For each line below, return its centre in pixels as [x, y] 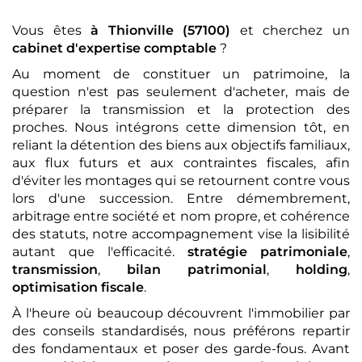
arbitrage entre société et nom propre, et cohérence [181, 216]
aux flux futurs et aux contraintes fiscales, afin [181, 162]
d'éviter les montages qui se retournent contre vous [181, 180]
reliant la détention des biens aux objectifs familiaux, [181, 145]
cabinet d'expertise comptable [114, 48]
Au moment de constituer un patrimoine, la [181, 74]
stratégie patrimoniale [267, 251]
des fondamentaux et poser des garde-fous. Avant [181, 348]
